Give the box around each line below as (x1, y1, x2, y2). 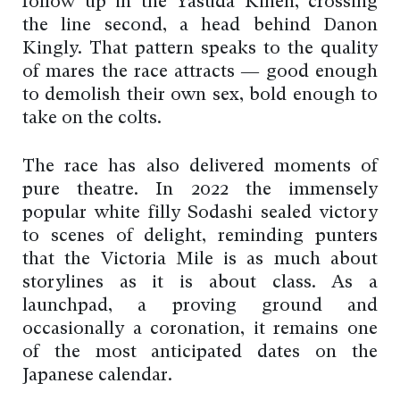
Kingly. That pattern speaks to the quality (22, 40, 378, 59)
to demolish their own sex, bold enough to (22, 87, 378, 105)
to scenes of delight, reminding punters (22, 228, 378, 246)
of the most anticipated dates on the (22, 344, 378, 362)
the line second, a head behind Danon (22, 17, 378, 36)
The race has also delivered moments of (22, 158, 378, 177)
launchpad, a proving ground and (22, 297, 378, 316)
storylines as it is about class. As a (22, 274, 378, 293)
